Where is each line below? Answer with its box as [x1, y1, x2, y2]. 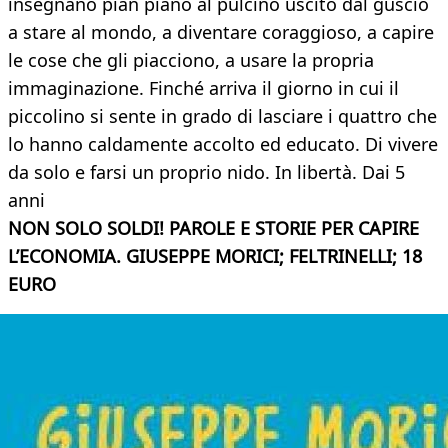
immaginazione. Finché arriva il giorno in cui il [8, 76, 399, 101]
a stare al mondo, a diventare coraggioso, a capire [8, 20, 434, 45]
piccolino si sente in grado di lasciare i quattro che [8, 104, 437, 129]
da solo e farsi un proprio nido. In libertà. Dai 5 [8, 160, 405, 185]
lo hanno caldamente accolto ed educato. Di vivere [8, 132, 438, 157]
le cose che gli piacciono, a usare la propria [8, 48, 374, 73]
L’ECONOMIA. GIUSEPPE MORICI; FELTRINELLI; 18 [8, 244, 422, 269]
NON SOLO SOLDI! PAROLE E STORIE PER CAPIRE [8, 216, 419, 241]
